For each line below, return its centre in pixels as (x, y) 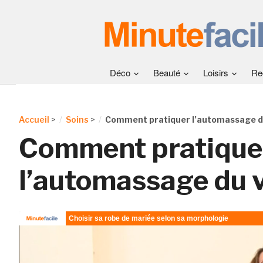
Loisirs (216, 73)
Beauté (167, 73)
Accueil (34, 119)
